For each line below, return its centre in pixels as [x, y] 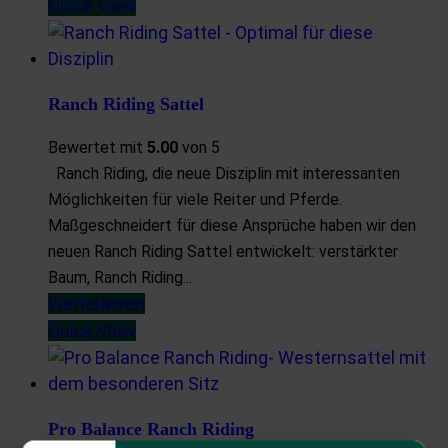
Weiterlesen [96, 304]
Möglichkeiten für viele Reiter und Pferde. [195, 200]
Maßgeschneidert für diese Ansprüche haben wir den [232, 226]
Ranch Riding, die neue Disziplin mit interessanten [224, 174]
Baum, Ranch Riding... [120, 278]
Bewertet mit [97, 148]
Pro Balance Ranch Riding [151, 429]
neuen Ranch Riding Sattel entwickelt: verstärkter [223, 252]
